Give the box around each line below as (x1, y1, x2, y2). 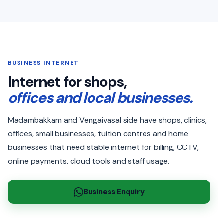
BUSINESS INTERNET (8, 59, 79, 67)
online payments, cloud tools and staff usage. (8, 156, 169, 166)
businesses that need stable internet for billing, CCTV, (8, 142, 199, 152)
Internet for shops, (8, 72, 127, 91)
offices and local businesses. (8, 88, 192, 107)
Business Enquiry (83, 186, 145, 197)
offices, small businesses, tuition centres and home (8, 128, 188, 139)
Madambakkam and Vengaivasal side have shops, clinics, (8, 115, 207, 125)
